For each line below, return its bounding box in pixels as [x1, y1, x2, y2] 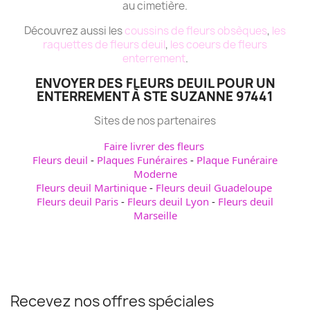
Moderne [133, 167, 177, 181]
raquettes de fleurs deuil [43, 37, 165, 53]
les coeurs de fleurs [170, 37, 267, 53]
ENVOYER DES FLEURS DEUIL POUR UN [35, 75, 275, 93]
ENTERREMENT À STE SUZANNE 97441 [37, 88, 273, 106]
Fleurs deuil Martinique [35, 181, 147, 195]
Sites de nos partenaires [94, 113, 216, 129]
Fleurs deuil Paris [37, 194, 118, 209]
